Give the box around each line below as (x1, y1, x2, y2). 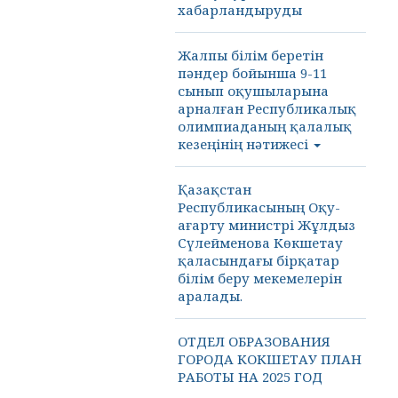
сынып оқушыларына (178, 82, 329, 99)
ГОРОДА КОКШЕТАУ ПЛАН (178, 350, 362, 368)
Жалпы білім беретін (178, 46, 323, 64)
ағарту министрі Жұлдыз (178, 216, 355, 234)
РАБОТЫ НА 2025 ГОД (178, 368, 322, 386)
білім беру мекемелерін (178, 269, 342, 287)
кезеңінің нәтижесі (178, 135, 312, 153)
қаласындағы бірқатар (178, 251, 339, 269)
